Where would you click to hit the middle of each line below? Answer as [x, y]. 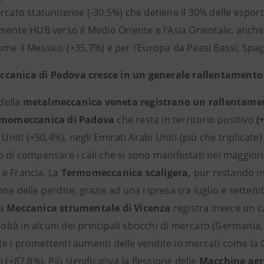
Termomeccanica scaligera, [127, 173]
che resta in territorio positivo [187, 120]
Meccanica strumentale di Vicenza [90, 208]
